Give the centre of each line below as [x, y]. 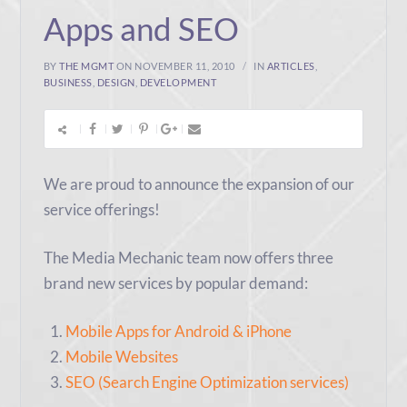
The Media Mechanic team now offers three [188, 258]
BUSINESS [68, 83]
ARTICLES [291, 66]
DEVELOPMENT [178, 83]
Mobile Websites [121, 357]
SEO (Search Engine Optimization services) [207, 382]
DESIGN [116, 83]
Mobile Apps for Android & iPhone [178, 332]
